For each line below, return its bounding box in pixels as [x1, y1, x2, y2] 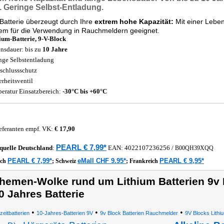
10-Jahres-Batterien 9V [36, 210, 93, 216]
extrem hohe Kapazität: [94, 17, 173, 25]
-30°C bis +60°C [62, 87, 107, 95]
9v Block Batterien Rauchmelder [99, 210, 178, 216]
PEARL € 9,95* [159, 157, 204, 164]
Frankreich [129, 157, 159, 164]
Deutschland [18, 144, 52, 151]
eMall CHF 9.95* [77, 157, 126, 164]
